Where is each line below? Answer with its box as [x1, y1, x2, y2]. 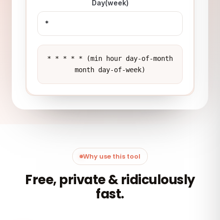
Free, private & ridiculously [25, 171, 195, 189]
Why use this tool [83, 152, 140, 161]
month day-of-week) [75, 66, 145, 74]
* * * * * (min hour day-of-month [47, 55, 173, 62]
